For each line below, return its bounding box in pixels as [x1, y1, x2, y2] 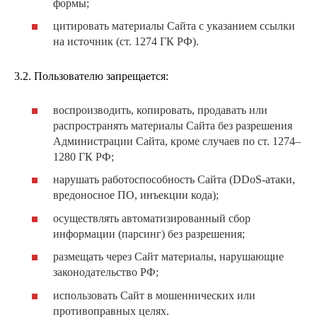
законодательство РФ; [53, 266, 158, 279]
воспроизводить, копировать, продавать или [53, 103, 267, 116]
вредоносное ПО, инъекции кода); [53, 189, 219, 202]
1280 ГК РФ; [53, 150, 114, 163]
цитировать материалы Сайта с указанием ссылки [53, 20, 295, 33]
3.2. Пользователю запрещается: [14, 70, 168, 83]
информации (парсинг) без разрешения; [53, 227, 245, 240]
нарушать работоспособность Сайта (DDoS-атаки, [53, 173, 295, 186]
